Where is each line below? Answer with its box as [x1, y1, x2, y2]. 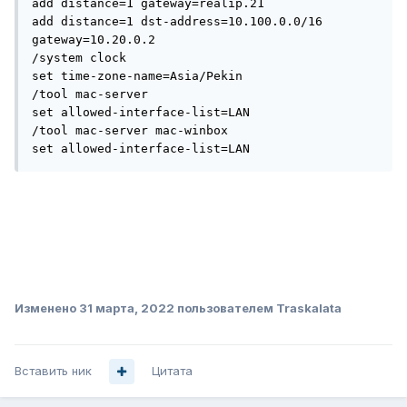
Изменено [15, 301, 79, 316]
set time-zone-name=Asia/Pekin [32, 69, 243, 84]
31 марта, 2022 [79, 301, 174, 316]
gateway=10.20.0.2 [32, 33, 155, 47]
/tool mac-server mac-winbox [32, 124, 228, 138]
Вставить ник [15, 363, 92, 379]
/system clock [32, 51, 126, 65]
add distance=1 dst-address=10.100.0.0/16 [32, 15, 323, 29]
